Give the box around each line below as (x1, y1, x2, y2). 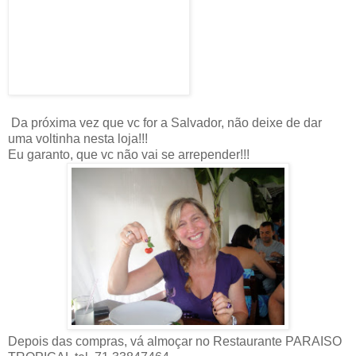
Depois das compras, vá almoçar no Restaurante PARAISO (8, 334, 342, 348)
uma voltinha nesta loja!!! (8, 131, 148, 145)
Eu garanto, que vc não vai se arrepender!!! (8, 147, 250, 161)
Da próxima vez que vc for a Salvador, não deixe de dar (8, 115, 322, 130)
